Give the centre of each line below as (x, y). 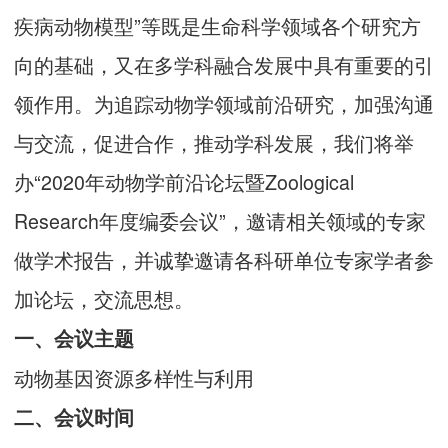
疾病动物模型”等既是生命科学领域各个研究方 (217, 25)
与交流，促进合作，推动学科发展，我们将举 (214, 142)
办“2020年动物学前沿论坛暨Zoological (184, 181)
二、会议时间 (76, 417)
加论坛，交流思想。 (104, 298)
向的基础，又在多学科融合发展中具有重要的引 (224, 64)
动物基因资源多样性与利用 (134, 377)
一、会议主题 (76, 338)
